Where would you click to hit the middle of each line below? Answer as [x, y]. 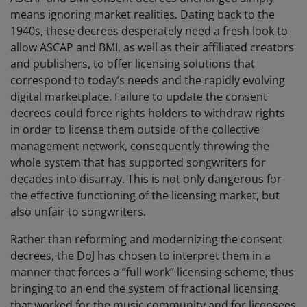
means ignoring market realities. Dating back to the [143, 15]
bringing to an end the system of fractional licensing [144, 289]
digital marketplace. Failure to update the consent [139, 97]
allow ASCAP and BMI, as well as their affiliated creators [152, 48]
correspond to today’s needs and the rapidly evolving [148, 81]
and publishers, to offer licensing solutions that [133, 64]
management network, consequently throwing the [140, 146]
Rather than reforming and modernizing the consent [146, 240]
